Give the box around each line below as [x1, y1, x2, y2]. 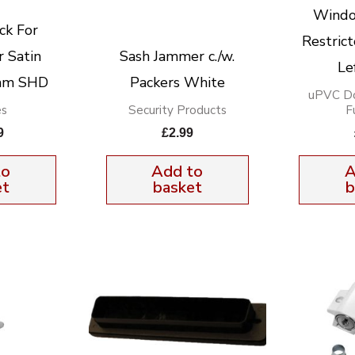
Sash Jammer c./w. [120, 47, 235, 67]
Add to [151, 160, 204, 182]
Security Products [128, 102, 227, 119]
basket [152, 176, 202, 198]
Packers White [129, 73, 225, 93]
